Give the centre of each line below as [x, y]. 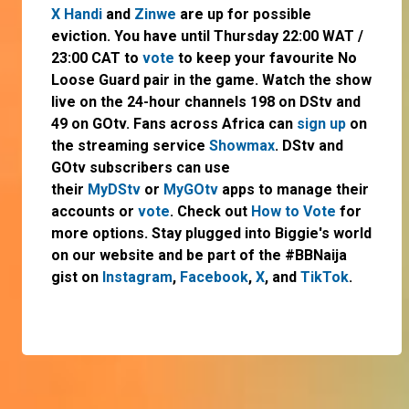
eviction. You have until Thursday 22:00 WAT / [207, 37]
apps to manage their [294, 190]
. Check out [210, 212]
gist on [77, 278]
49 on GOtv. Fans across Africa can [174, 124]
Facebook [214, 278]
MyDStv [114, 190]
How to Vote [294, 212]
